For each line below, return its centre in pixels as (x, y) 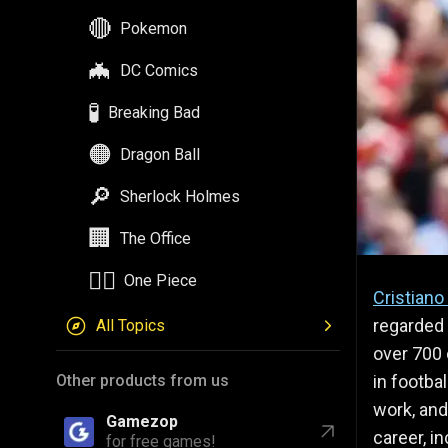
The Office (155, 238)
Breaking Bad (154, 112)
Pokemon (153, 28)
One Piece (160, 280)
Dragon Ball (160, 154)
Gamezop (142, 421)
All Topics (130, 325)
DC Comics (159, 70)
